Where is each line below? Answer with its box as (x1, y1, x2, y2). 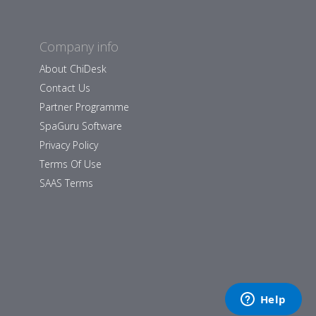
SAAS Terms (39, 176, 93, 190)
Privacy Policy (39, 138, 98, 152)
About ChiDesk (39, 62, 107, 75)
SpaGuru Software (39, 119, 122, 133)
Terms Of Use (39, 157, 102, 171)
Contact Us (39, 81, 90, 95)
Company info (39, 38, 119, 55)
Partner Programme (39, 100, 129, 114)
